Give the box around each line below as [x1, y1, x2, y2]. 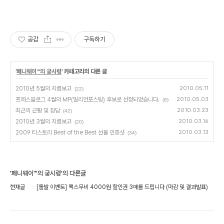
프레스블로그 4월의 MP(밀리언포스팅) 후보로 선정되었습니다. [15, 95, 159, 103]
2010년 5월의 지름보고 [15, 84, 71, 92]
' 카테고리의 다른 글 [61, 67, 107, 75]
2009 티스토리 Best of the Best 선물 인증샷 [15, 128, 124, 136]
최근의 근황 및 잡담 [15, 106, 60, 114]
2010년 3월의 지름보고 [15, 117, 71, 125]
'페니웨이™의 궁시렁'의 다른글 [10, 169, 86, 177]
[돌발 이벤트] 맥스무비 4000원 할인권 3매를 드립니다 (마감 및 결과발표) [36, 183, 208, 190]
